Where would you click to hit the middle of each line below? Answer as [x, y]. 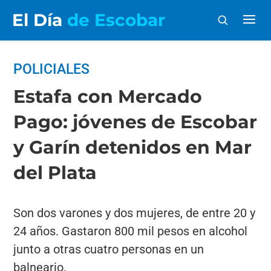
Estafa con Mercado [108, 96]
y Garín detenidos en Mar [133, 147]
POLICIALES [52, 69]
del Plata [55, 173]
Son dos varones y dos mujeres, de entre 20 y [135, 213]
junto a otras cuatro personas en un [109, 249]
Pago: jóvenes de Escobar [135, 122]
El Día [40, 20]
